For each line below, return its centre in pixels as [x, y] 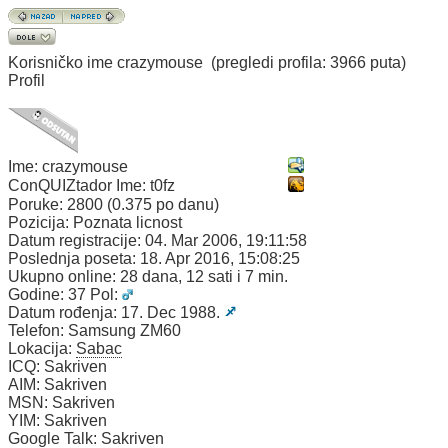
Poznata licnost [127, 222]
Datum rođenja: [64, 312]
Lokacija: [42, 348]
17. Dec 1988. [172, 312]
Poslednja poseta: [74, 258]
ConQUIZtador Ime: [79, 185]
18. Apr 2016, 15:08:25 [220, 258]
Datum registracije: [76, 240]
